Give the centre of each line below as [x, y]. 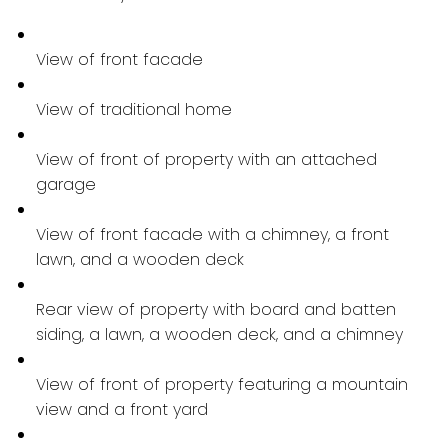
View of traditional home [133, 109]
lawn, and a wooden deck [139, 259]
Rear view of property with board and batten [215, 309]
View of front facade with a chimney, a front [212, 234]
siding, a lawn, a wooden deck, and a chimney [219, 334]
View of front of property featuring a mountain [221, 384]
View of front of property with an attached [206, 159]
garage [65, 184]
